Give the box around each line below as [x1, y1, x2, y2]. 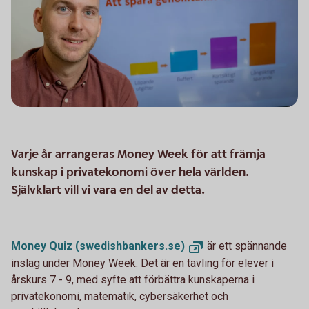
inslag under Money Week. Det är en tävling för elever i [11, 257, 274, 270]
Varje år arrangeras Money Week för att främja [11, 146, 266, 163]
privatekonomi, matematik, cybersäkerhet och [11, 290, 228, 303]
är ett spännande [204, 239, 287, 253]
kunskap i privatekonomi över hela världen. [11, 164, 249, 181]
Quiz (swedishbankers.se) [49, 239, 185, 253]
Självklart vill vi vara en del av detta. [11, 182, 205, 199]
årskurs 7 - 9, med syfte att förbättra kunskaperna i [11, 273, 255, 287]
